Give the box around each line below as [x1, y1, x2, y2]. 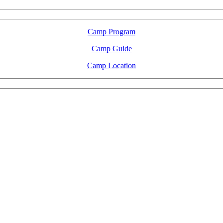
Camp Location [87, 61, 136, 70]
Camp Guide [91, 44, 132, 53]
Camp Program [88, 27, 135, 36]
